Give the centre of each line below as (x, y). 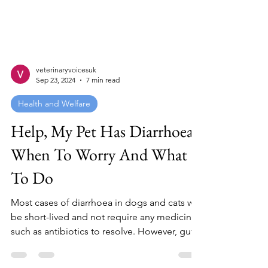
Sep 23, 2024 (56, 185)
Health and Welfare (54, 209)
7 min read (103, 185)
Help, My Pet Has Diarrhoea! (104, 236)
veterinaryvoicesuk (66, 175)
